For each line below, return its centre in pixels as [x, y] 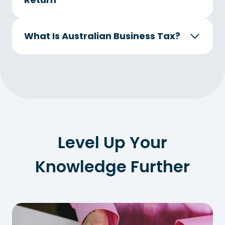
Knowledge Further [113, 166]
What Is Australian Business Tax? [102, 36]
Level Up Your [113, 142]
